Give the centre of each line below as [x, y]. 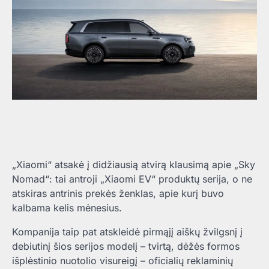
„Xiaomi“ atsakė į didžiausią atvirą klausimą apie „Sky [134, 164]
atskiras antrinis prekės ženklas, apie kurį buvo [118, 193]
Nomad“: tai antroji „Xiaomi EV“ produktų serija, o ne [132, 179]
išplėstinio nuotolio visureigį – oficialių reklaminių [122, 260]
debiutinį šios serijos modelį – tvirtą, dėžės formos [126, 246]
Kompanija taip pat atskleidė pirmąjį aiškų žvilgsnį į [127, 231]
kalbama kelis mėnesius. [67, 207]
